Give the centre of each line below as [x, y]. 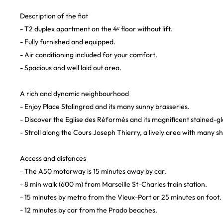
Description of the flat [54, 16]
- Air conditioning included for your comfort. [89, 55]
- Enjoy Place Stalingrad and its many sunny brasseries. [105, 107]
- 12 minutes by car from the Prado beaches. [89, 210]
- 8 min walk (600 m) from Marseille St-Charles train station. [113, 184]
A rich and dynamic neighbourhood [74, 94]
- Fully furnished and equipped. [68, 42]
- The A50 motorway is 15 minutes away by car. [93, 171]
